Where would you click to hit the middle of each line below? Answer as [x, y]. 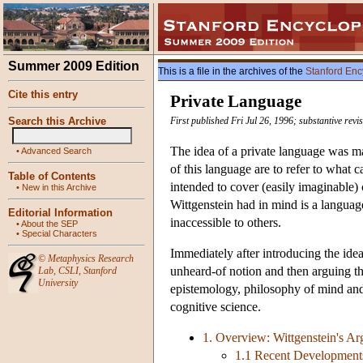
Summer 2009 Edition [74, 66]
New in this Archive [59, 187]
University [58, 283]
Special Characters [60, 233]
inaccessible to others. [226, 223]
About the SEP [49, 224]
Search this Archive [57, 121]
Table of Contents [52, 176]
